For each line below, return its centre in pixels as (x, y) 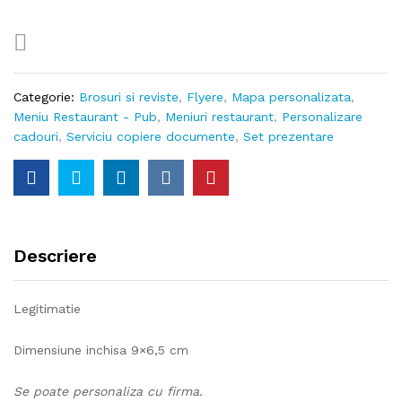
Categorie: (46, 97)
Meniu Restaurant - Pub (85, 117)
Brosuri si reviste (129, 97)
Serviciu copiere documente (151, 136)
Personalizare (322, 117)
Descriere (55, 256)
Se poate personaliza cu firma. (110, 391)
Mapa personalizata (291, 97)
